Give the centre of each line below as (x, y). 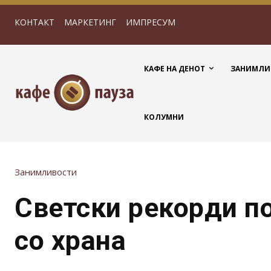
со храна (70, 241)
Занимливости (46, 172)
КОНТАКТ (34, 22)
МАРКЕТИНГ (90, 22)
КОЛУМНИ (164, 117)
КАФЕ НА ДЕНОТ (175, 69)
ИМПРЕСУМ (151, 22)
